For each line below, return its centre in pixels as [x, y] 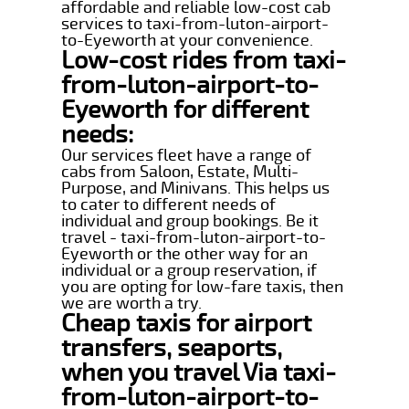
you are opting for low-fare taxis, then [203, 286]
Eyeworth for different [185, 110]
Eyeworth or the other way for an [185, 253]
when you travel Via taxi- [199, 372]
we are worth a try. [132, 303]
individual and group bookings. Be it [190, 220]
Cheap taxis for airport [187, 323]
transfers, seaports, [172, 348]
